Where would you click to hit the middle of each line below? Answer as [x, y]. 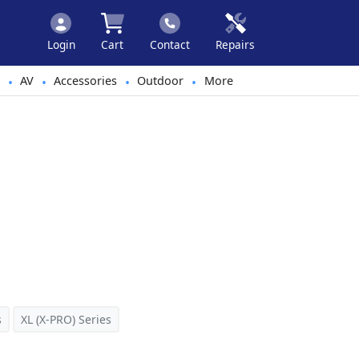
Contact [170, 44]
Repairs [235, 44]
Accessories [86, 81]
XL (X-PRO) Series [66, 319]
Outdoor [161, 81]
